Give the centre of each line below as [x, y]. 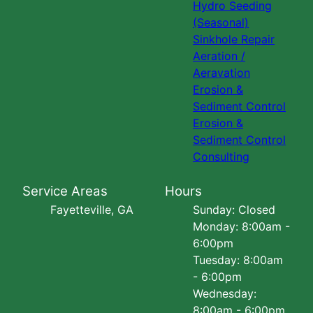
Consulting [221, 157]
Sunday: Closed [234, 210]
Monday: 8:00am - [241, 227]
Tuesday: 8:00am [238, 260]
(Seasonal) [221, 23]
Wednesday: [225, 294]
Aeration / [219, 56]
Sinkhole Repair [234, 39]
